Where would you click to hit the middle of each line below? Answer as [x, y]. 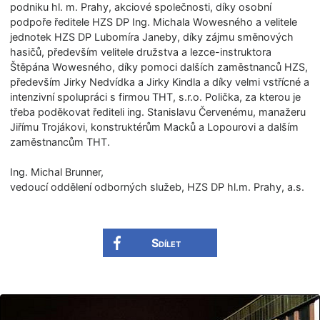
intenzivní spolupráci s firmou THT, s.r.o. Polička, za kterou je [156, 96]
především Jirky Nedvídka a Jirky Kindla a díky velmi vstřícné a [160, 81]
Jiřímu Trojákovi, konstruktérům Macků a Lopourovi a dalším [155, 126]
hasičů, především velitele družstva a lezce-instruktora [141, 51]
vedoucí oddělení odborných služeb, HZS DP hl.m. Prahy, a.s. [157, 186]
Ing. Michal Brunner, [57, 171]
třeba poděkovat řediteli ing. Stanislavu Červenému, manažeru [158, 111]
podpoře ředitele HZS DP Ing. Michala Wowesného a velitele [154, 21]
